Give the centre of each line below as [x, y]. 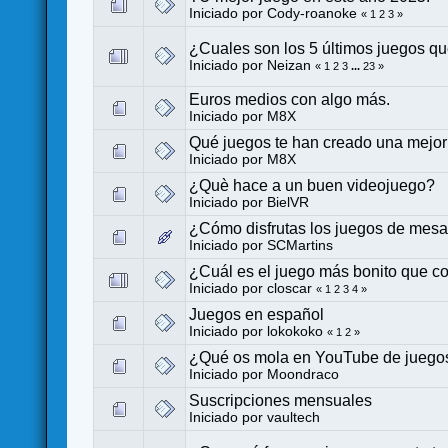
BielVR [288, 202]
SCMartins [300, 245]
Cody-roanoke [312, 13]
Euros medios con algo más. [290, 99]
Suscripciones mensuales [281, 400]
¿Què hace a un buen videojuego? [312, 185]
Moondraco [303, 374]
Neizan [289, 65]
